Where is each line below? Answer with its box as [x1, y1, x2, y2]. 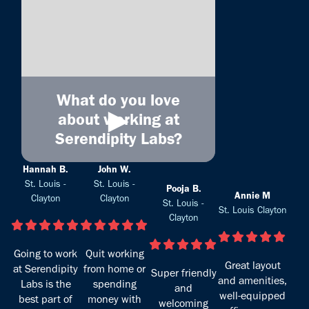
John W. [98, 163, 131, 175]
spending [92, 277, 137, 290]
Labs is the [20, 277, 71, 290]
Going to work [14, 246, 77, 260]
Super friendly [150, 266, 217, 279]
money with [88, 292, 141, 306]
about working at [57, 108, 179, 129]
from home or [83, 261, 146, 275]
